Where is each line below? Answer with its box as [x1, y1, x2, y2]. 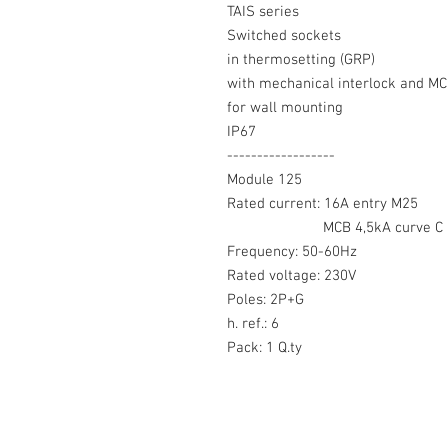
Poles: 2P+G [227, 291, 312, 309]
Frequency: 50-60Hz [227, 243, 357, 261]
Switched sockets [227, 27, 341, 45]
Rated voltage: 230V [227, 267, 372, 285]
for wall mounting [227, 99, 343, 117]
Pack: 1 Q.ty [227, 339, 302, 357]
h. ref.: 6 [227, 315, 303, 333]
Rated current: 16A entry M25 [227, 195, 418, 213]
